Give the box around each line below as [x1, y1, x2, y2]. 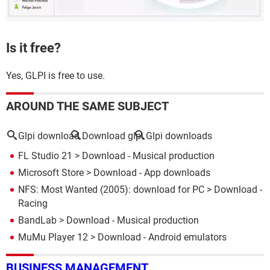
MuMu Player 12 [18, 231, 88, 243]
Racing [18, 197, 48, 209]
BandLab [18, 214, 57, 226]
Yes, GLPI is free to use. [6, 69, 107, 81]
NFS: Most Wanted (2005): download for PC [18, 183, 204, 195]
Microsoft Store [18, 166, 84, 178]
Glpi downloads [146, 130, 212, 142]
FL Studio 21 [18, 149, 72, 162]
